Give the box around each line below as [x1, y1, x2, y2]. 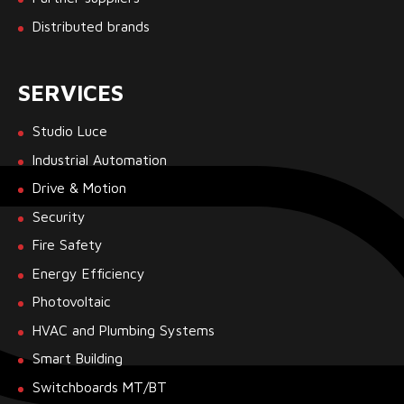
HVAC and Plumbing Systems [32, 321, 215, 338]
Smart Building [32, 350, 123, 367]
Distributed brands [32, 17, 150, 34]
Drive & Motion [32, 179, 126, 197]
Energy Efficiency [32, 264, 145, 281]
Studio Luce [32, 123, 107, 140]
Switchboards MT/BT [32, 378, 167, 395]
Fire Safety [32, 236, 103, 253]
